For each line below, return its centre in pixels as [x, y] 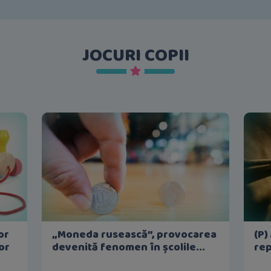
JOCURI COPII [135, 56]
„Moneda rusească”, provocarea [135, 235]
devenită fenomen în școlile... [129, 247]
